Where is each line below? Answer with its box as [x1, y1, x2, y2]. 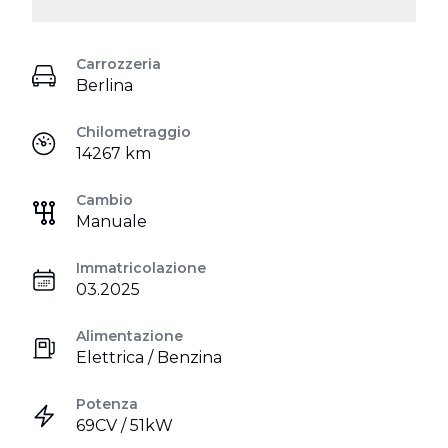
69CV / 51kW [76, 416, 173, 435]
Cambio [76, 191, 133, 209]
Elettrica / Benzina [76, 348, 222, 367]
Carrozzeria [76, 55, 161, 73]
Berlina [76, 76, 133, 95]
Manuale [76, 212, 147, 231]
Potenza [76, 395, 138, 413]
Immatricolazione [76, 259, 206, 277]
